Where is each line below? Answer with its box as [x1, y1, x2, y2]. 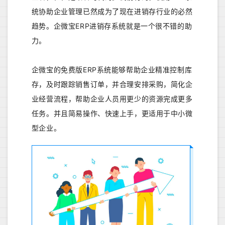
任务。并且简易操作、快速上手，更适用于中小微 [31, 109, 193, 118]
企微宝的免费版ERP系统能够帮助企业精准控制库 [31, 65, 192, 74]
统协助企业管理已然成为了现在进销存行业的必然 [31, 7, 193, 16]
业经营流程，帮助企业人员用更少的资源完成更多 [31, 94, 193, 103]
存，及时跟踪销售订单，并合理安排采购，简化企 [31, 80, 193, 89]
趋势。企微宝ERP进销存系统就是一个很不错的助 [31, 22, 192, 31]
